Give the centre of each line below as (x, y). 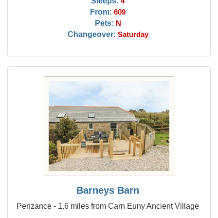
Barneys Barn (108, 190)
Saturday (133, 35)
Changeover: (91, 34)
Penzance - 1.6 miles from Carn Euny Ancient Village (108, 206)
